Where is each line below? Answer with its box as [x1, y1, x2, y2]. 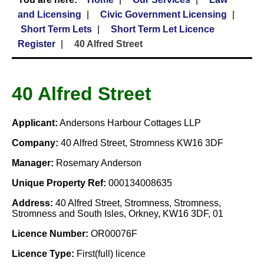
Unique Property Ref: [12, 177, 106, 188]
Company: [12, 137, 58, 148]
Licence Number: [12, 228, 88, 239]
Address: [12, 197, 53, 208]
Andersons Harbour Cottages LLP [58, 117, 201, 128]
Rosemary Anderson [54, 157, 141, 168]
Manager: [12, 157, 54, 168]
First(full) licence [74, 248, 146, 259]
